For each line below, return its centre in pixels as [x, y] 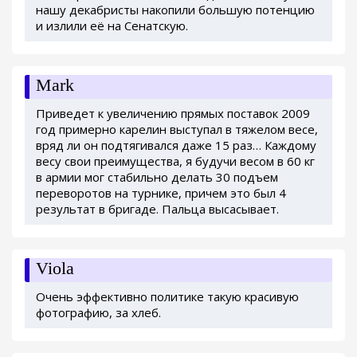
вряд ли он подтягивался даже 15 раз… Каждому [176, 145]
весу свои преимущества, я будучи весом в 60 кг [175, 161]
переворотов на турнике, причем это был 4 [161, 192]
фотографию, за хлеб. [98, 312]
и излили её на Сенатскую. [112, 25]
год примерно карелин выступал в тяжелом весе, [177, 129]
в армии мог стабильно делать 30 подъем [157, 177]
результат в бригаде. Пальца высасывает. [157, 208]
